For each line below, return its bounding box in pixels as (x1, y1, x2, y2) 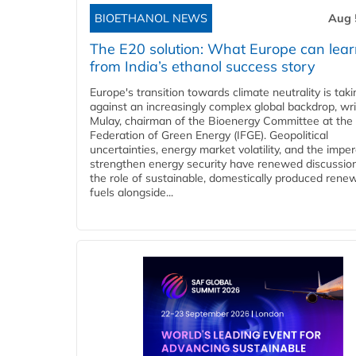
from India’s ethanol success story (90, 57, 315, 76)
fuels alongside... (90, 185, 173, 200)
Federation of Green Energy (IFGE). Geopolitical (90, 128, 328, 143)
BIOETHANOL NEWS (95, 11, 207, 26)
